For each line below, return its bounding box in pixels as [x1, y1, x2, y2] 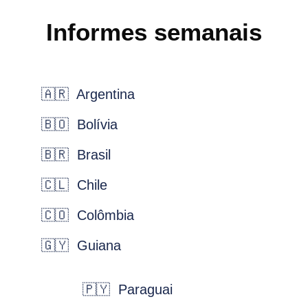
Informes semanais [46, 18, 262, 45]
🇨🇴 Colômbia [21, 207, 134, 223]
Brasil [69, 146, 111, 162]
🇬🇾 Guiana [41, 237, 121, 253]
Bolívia [69, 116, 118, 132]
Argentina [69, 86, 135, 102]
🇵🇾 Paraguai [82, 281, 173, 297]
